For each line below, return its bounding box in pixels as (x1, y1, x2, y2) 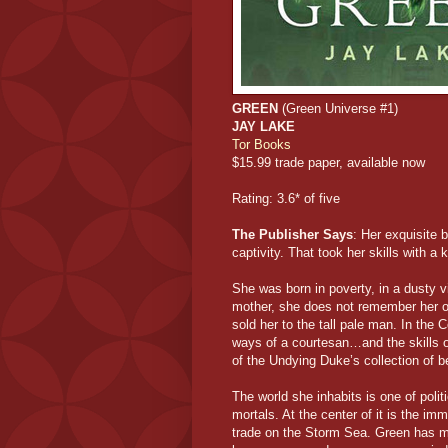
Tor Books (232, 136, 291, 152)
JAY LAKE (232, 118, 295, 134)
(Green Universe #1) (278, 100, 398, 116)
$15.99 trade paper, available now (232, 154, 425, 170)
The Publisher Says (232, 226, 353, 242)
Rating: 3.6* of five (232, 190, 340, 206)
